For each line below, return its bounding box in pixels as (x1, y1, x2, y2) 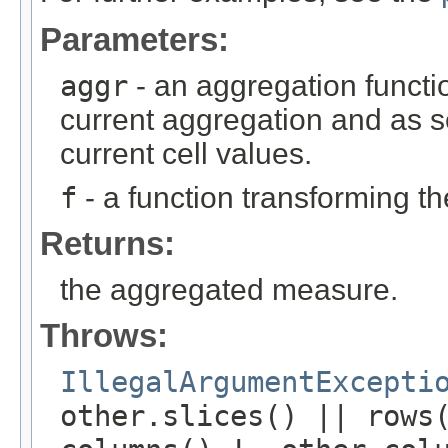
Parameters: (40, 21, 229, 59)
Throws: (40, 317, 168, 355)
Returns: (40, 225, 175, 263)
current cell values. (60, 137, 312, 171)
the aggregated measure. (60, 273, 398, 307)
